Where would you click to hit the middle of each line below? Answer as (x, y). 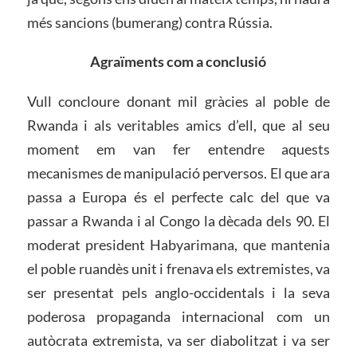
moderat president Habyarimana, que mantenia (178, 245)
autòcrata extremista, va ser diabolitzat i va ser (178, 341)
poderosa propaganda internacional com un (178, 317)
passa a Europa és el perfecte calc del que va (178, 197)
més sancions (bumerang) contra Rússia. (149, 22)
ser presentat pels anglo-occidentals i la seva (178, 293)
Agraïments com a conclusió (178, 62)
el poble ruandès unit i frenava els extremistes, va (178, 269)
